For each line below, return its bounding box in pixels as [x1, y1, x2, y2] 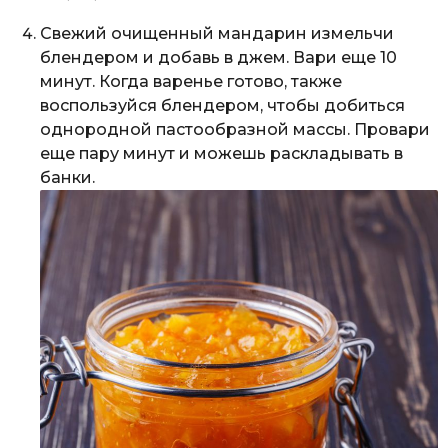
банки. [40, 168, 95, 188]
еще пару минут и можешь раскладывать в [40, 144, 403, 164]
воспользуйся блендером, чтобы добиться [40, 96, 405, 116]
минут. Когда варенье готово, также [40, 72, 342, 92]
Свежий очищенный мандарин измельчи [40, 24, 394, 44]
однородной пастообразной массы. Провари [40, 120, 430, 140]
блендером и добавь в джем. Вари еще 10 [40, 48, 397, 68]
